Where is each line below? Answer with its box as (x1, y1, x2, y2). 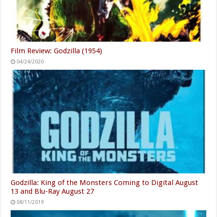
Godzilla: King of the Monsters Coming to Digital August (11, 178, 199, 187)
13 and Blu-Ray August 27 (11, 187, 94, 196)
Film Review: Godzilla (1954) (11, 46, 103, 55)
